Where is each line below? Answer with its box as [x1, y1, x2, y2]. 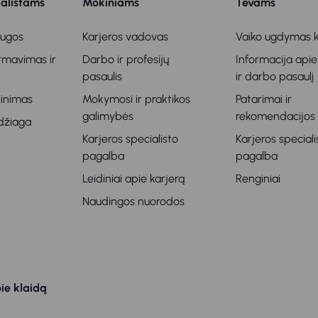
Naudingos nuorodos [82, 194, 185, 209]
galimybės [82, 109, 134, 124]
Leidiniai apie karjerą [82, 172, 185, 186]
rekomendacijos [235, 109, 315, 124]
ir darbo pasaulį [235, 70, 314, 84]
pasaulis [82, 70, 123, 84]
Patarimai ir [235, 92, 292, 106]
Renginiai [235, 172, 280, 186]
